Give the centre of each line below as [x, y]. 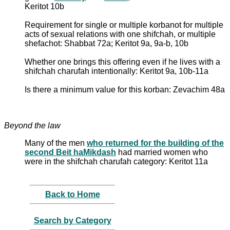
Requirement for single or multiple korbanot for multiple [124, 25]
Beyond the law [32, 125]
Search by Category [72, 220]
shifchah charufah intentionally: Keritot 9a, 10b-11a [117, 71]
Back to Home [72, 194]
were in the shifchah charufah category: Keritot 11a [116, 161]
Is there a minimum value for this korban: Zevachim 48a [125, 89]
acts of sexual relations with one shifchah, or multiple [120, 34]
